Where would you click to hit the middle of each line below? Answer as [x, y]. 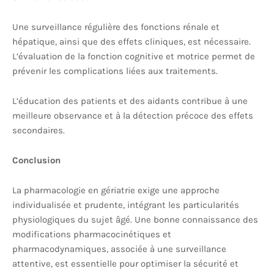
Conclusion [36, 160]
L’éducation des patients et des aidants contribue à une [130, 101]
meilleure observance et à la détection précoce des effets [133, 116]
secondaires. [39, 130]
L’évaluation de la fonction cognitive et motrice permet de [134, 56]
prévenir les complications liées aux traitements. [115, 71]
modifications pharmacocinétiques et [92, 234]
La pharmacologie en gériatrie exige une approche [116, 190]
